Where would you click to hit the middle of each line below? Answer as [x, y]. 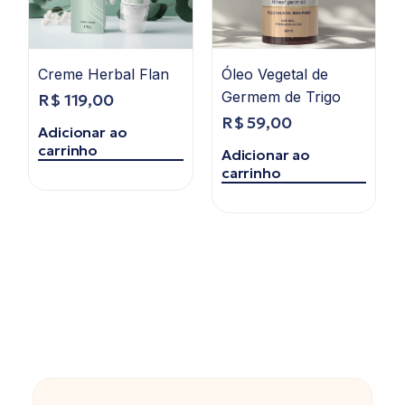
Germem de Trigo [281, 97]
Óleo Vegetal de [274, 75]
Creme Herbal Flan [104, 75]
